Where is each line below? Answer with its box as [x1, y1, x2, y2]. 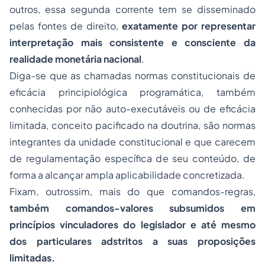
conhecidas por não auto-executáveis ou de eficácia [9, 102, 256, 115]
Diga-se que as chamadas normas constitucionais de [9, 69, 256, 82]
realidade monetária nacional [9, 53, 141, 65]
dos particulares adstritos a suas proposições [9, 235, 256, 247]
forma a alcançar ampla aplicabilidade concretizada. [9, 169, 245, 181]
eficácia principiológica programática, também [9, 86, 256, 98]
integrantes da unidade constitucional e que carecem [9, 135, 256, 148]
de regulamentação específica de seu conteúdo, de [9, 152, 256, 164]
